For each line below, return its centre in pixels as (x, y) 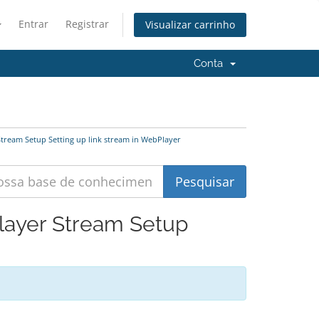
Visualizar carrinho (190, 25)
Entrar (33, 24)
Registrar (87, 24)
